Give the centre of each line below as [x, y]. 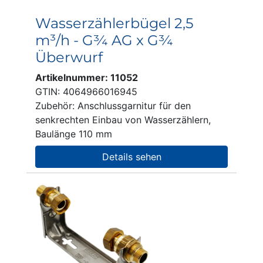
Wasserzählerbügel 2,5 [114, 23]
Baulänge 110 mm [74, 134]
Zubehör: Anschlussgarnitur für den [113, 106]
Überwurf [69, 57]
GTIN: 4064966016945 [86, 92]
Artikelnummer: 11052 [87, 77]
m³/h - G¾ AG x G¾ [104, 40]
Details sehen [131, 157]
